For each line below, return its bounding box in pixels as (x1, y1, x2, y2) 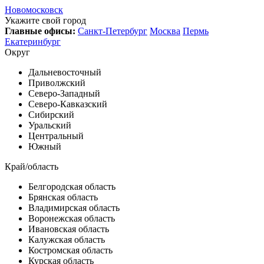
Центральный (28, 131, 84, 141)
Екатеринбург (5, 37, 61, 47)
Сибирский (28, 110, 74, 120)
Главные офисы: (5, 26, 75, 36)
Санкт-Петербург (78, 26, 147, 36)
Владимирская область (28, 203, 120, 213)
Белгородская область (28, 181, 115, 192)
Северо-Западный (28, 88, 100, 98)
